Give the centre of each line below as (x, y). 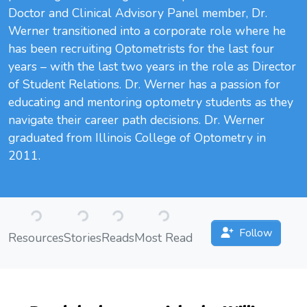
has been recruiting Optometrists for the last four (141, 49)
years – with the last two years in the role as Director (152, 67)
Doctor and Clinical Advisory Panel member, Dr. (138, 13)
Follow (255, 233)
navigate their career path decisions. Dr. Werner (136, 120)
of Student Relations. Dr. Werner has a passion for (144, 85)
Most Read (163, 238)
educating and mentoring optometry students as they (151, 102)
